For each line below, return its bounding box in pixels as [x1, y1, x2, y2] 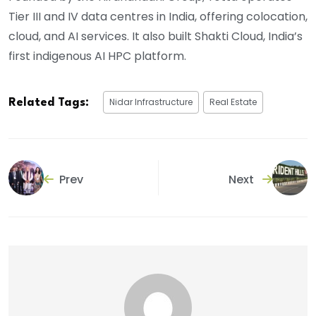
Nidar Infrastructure [109, 96, 193, 109]
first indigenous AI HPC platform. [8, 48, 186, 65]
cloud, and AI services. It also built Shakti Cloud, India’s [8, 28, 303, 45]
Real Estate [209, 96, 257, 109]
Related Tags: [8, 97, 89, 109]
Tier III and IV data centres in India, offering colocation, [8, 8, 308, 25]
